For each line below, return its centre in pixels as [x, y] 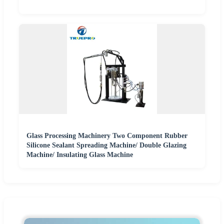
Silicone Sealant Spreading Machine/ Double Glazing [106, 145]
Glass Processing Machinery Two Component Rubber [107, 135]
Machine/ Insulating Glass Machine [80, 154]
